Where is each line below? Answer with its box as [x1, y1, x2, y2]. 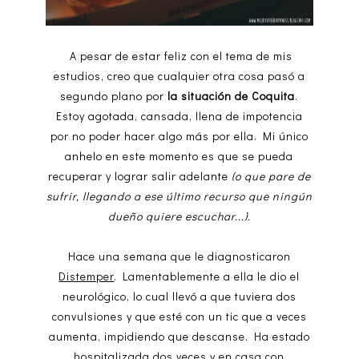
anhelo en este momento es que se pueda [65, 148, 294, 164]
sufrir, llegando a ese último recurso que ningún [46, 188, 313, 204]
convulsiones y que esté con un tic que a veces [51, 309, 307, 325]
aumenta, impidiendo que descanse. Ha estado [48, 329, 310, 345]
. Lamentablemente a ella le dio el [114, 268, 301, 284]
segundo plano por [60, 88, 168, 104]
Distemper [58, 268, 115, 284]
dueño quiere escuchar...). [107, 208, 251, 224]
